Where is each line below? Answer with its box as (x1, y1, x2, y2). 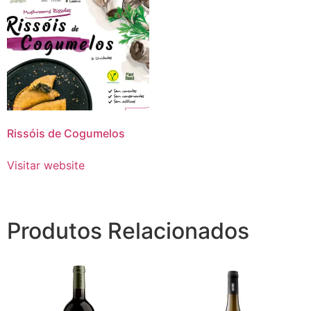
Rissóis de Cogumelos (7, 126, 125, 141)
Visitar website (7, 158, 85, 173)
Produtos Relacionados (7, 217, 249, 245)
